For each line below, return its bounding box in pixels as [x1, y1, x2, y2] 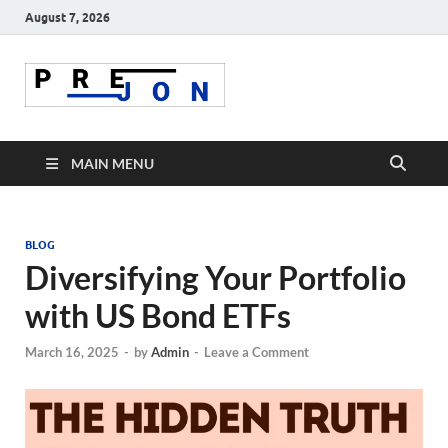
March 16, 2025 [25, 343, 119, 360]
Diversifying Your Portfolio [25, 258, 406, 298]
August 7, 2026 [25, 9, 110, 25]
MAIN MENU [71, 155, 154, 173]
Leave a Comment [204, 343, 309, 360]
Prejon [240, 79, 356, 128]
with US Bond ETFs [25, 296, 291, 336]
